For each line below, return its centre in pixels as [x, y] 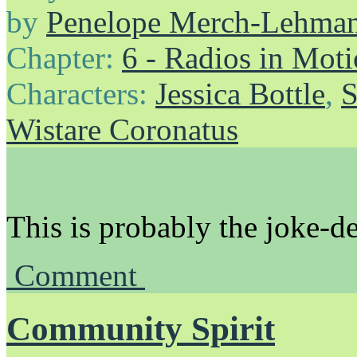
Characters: [81, 93]
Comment [80, 275]
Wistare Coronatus [122, 129]
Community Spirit [141, 328]
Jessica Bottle [240, 93]
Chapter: [64, 57]
